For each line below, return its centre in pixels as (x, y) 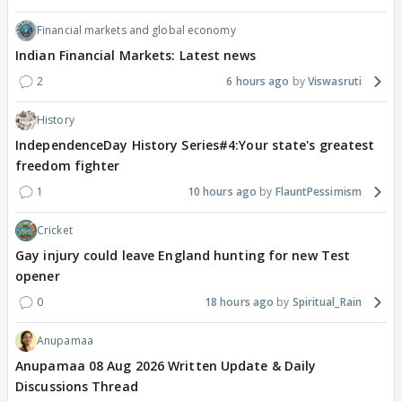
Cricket (55, 231)
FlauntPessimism (318, 192)
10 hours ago (222, 192)
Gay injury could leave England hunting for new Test (183, 256)
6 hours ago (258, 82)
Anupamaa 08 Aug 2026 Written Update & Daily (166, 366)
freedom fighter (68, 166)
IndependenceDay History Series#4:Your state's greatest (195, 145)
